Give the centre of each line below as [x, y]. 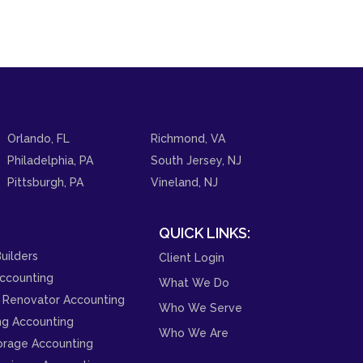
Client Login [192, 257]
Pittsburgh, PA [45, 182]
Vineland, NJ [185, 182]
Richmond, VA [188, 138]
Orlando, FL [38, 138]
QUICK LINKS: [205, 233]
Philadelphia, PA [50, 160]
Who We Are [194, 333]
